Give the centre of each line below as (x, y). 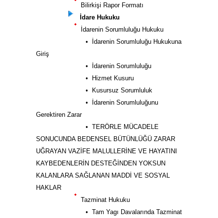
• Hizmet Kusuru (87, 78)
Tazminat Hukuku (103, 200)
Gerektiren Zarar (59, 115)
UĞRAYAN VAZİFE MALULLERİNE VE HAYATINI (107, 151)
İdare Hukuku (98, 17)
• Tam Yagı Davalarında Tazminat (111, 212)
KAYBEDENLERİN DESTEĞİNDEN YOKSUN (101, 163)
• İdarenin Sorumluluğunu (100, 102)
